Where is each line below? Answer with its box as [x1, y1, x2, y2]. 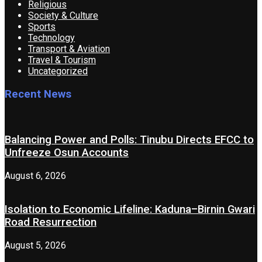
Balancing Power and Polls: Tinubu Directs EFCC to [5, 133, 254, 147]
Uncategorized [28, 65, 88, 77]
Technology [28, 32, 75, 43]
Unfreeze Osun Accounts [5, 146, 129, 160]
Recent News [5, 87, 71, 101]
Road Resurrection [5, 216, 96, 229]
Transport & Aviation [28, 43, 110, 54]
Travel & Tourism [28, 54, 96, 65]
